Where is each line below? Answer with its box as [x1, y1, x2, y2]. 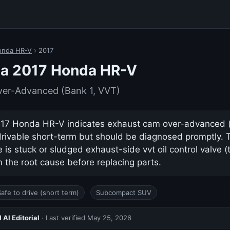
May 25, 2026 [87, 214, 131, 222]
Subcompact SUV [96, 188, 151, 197]
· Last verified [40, 214, 87, 222]
